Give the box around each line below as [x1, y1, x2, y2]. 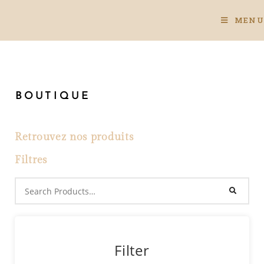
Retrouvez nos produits [15, 131, 134, 143]
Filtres [15, 154, 47, 166]
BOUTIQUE [15, 91, 91, 102]
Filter [114, 240, 150, 260]
